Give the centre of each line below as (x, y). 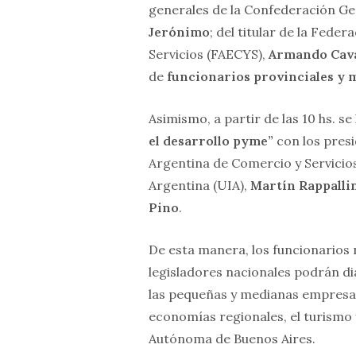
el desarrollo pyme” (211, 141)
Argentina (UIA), (199, 186)
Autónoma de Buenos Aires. (232, 339)
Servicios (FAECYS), (209, 54)
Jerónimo (179, 32)
